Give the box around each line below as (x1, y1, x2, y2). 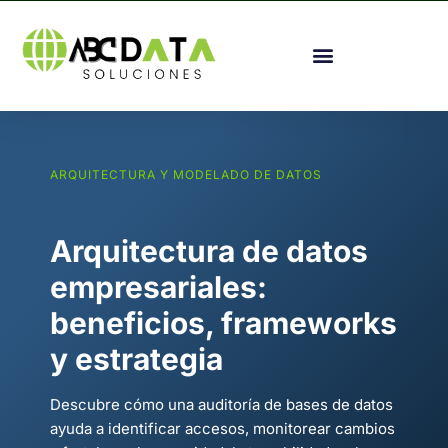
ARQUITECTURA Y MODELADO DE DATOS (50, 166, 322, 182)
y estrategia (50, 340, 223, 377)
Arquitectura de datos (50, 232, 368, 269)
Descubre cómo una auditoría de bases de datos (50, 394, 393, 414)
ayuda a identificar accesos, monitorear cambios (50, 418, 395, 438)
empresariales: (50, 268, 267, 305)
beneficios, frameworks (50, 304, 397, 341)
